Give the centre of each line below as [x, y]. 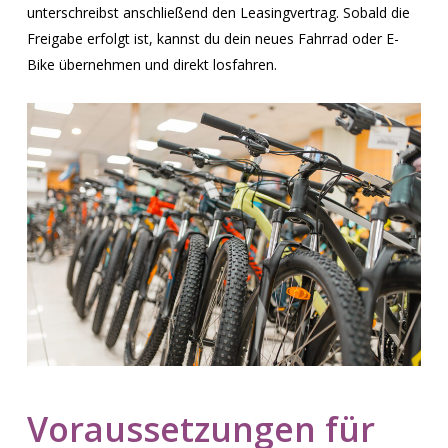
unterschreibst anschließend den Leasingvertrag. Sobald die [219, 12]
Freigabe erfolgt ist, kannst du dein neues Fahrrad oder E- [213, 38]
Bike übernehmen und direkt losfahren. [152, 64]
